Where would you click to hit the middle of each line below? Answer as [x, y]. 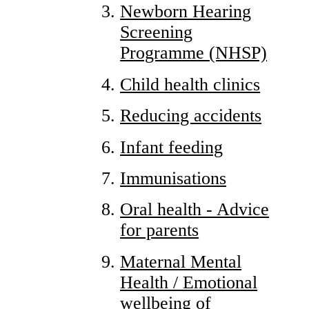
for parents [160, 230]
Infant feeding [172, 147]
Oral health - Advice [195, 210]
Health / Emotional [189, 282]
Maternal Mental [181, 261]
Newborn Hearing [186, 12]
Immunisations [173, 178]
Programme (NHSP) [194, 53]
